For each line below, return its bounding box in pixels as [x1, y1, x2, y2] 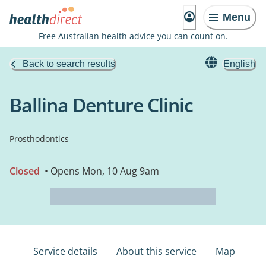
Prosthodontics [9, 133, 69, 144]
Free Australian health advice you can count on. [38, 30, 228, 42]
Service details [33, 245, 97, 258]
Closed [9, 164, 40, 178]
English [223, 59, 255, 69]
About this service [116, 245, 197, 258]
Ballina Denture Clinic [9, 92, 193, 118]
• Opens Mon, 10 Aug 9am [42, 164, 159, 178]
